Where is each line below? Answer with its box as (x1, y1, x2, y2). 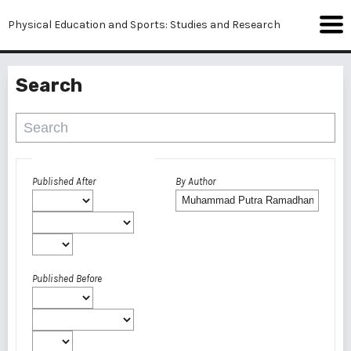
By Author (175, 175, 215, 187)
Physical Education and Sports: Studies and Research (8, 18, 280, 31)
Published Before (32, 273, 102, 284)
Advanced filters (48, 150, 139, 165)
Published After (32, 175, 96, 187)
